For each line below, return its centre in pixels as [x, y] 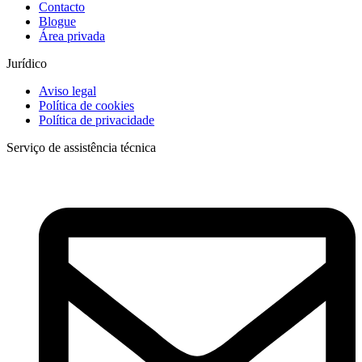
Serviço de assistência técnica [81, 148]
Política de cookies [86, 106]
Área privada [72, 36]
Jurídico [27, 64]
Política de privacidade [97, 120]
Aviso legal [67, 91]
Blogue [57, 22]
